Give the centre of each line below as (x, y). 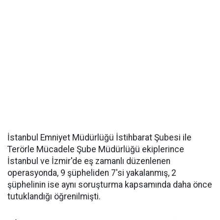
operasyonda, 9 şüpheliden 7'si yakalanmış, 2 (92, 173)
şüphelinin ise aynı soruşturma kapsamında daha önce (110, 185)
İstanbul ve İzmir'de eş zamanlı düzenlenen (89, 161)
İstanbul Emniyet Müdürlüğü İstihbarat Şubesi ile (99, 137)
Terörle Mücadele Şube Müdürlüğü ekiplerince (96, 149)
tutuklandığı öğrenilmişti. (54, 196)
